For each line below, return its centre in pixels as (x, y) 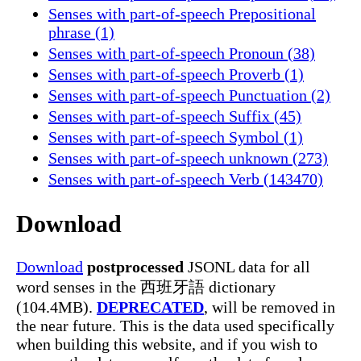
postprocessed (135, 267)
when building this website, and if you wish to (167, 344)
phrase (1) (81, 32)
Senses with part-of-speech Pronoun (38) (182, 53)
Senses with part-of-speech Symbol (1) (176, 137)
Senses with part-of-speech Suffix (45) (175, 116)
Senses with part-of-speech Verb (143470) (186, 178)
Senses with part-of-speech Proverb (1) (176, 74)
